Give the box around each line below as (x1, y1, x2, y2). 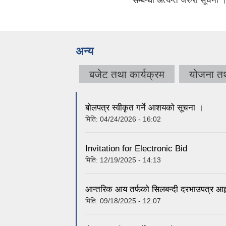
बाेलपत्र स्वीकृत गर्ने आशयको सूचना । (85, 103, 203, 113)
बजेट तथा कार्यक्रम (89, 68, 164, 80)
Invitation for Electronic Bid (85, 144, 187, 154)
